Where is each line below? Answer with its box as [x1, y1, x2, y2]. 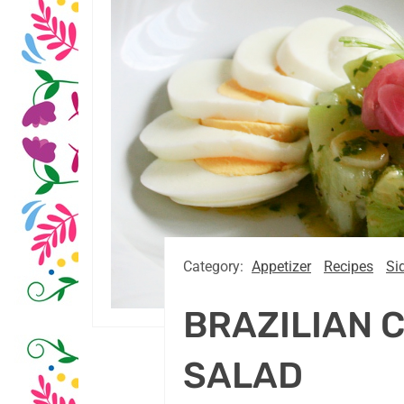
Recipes [324, 258, 373, 276]
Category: [183, 258, 247, 276]
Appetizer [252, 258, 311, 276]
